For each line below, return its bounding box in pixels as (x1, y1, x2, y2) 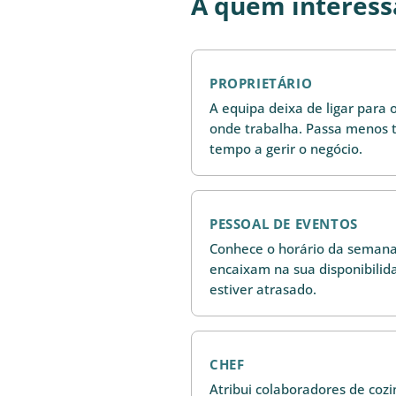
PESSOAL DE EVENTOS (209, 215, 358, 233)
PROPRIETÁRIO (209, 74, 313, 93)
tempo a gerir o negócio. (209, 139, 362, 157)
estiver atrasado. (209, 279, 316, 298)
